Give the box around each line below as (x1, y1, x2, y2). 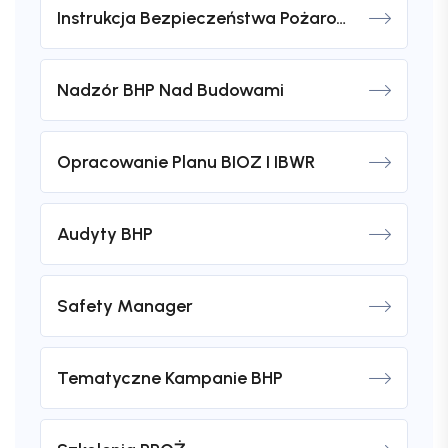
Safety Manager (57, 295, 193, 318)
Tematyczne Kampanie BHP (57, 367, 283, 390)
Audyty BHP (57, 223, 153, 246)
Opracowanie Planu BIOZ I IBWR (57, 151, 315, 174)
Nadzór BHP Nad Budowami (57, 79, 284, 102)
